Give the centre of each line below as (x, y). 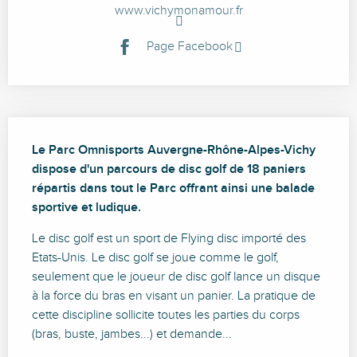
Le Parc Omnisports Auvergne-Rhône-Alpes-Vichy (174, 151)
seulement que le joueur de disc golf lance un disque (176, 277)
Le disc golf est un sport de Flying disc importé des (169, 239)
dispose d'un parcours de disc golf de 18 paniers (169, 170)
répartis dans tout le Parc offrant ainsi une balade (173, 189)
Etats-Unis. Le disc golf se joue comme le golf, (155, 258)
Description (67, 135)
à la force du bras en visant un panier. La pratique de (174, 296)
